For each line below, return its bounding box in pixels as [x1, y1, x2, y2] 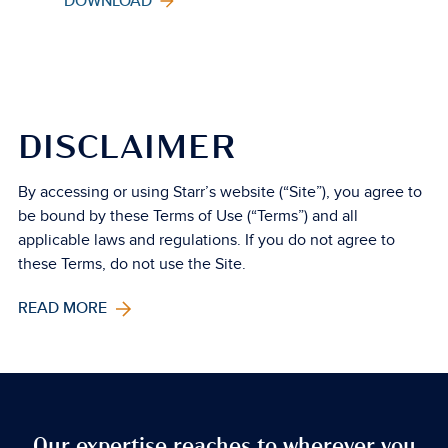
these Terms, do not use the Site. [17, 254, 246, 274]
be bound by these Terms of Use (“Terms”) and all [17, 206, 358, 226]
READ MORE [17, 302, 111, 316]
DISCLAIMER [17, 132, 236, 164]
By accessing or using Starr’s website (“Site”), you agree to [17, 182, 422, 202]
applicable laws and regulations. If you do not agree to [17, 230, 395, 250]
